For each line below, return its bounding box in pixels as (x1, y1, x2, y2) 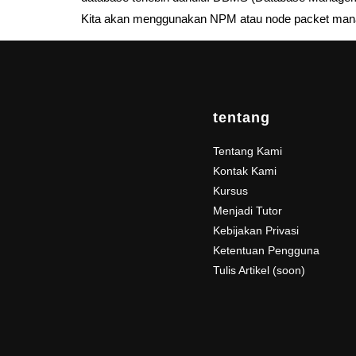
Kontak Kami (212, 164, 277, 178)
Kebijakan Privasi (212, 224, 299, 238)
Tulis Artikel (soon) (212, 264, 305, 277)
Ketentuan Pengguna (212, 244, 319, 257)
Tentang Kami (212, 145, 282, 158)
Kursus (212, 184, 248, 198)
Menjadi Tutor (212, 204, 282, 218)
